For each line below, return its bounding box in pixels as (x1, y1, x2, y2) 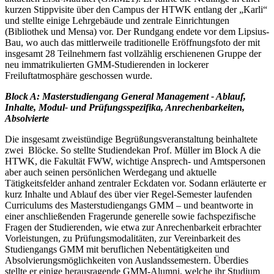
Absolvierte (5, 113, 54, 124)
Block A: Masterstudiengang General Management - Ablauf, (5, 91, 246, 102)
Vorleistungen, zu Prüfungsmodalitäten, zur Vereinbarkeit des (5, 233, 240, 244)
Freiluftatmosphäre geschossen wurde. (5, 70, 155, 81)
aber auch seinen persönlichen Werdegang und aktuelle (5, 167, 217, 178)
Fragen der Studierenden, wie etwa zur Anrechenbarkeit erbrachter (5, 222, 261, 233)
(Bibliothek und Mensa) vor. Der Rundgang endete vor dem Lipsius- (5, 26, 269, 37)
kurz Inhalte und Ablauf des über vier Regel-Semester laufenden (5, 189, 252, 200)
